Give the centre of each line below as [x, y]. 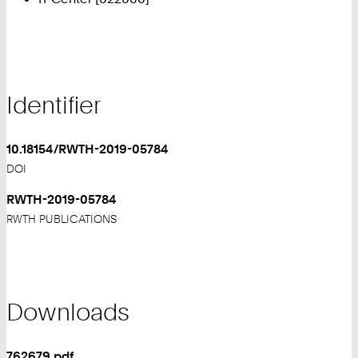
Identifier [54, 105]
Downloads [68, 311]
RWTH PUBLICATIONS [62, 219]
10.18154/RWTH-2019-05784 [88, 149]
